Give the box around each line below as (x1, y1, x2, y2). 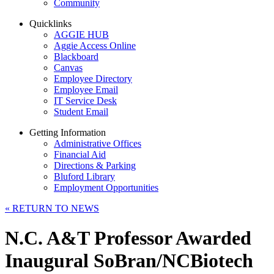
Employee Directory (54, 73, 132, 84)
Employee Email (54, 84, 118, 95)
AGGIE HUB (54, 29, 109, 40)
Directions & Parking (54, 160, 136, 171)
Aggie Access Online (54, 40, 136, 51)
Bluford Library (54, 171, 115, 182)
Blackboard (54, 51, 98, 62)
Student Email (54, 106, 108, 117)
